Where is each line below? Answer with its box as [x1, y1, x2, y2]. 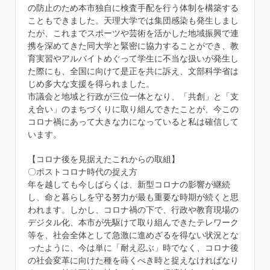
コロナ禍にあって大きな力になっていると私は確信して [28, 117, 239, 127]
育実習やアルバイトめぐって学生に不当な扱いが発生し [28, 54, 239, 63]
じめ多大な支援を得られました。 [28, 79, 154, 89]
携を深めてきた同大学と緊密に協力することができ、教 [28, 41, 239, 51]
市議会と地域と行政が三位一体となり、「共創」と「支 [28, 92, 239, 101]
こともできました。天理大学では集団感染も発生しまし [28, 16, 239, 25]
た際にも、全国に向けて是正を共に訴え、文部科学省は [28, 66, 239, 76]
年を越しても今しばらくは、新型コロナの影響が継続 [28, 180, 230, 189]
